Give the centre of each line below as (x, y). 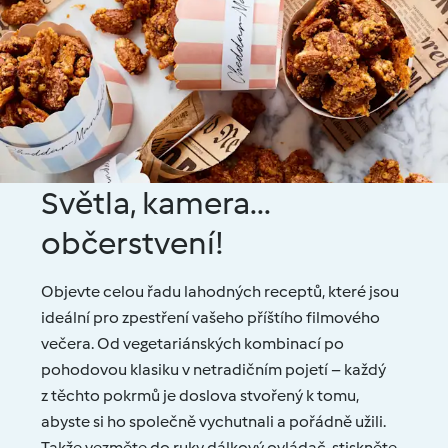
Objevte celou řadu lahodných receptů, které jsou (220, 292)
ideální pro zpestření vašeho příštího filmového (211, 318)
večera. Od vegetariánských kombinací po (193, 344)
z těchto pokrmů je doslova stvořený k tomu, (200, 396)
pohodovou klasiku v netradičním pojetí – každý (214, 370)
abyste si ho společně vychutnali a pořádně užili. (214, 422)
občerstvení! (132, 243)
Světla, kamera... (156, 203)
